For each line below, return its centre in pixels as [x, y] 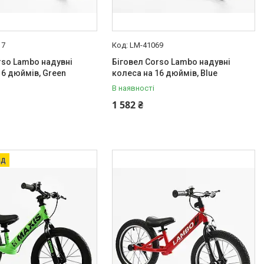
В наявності [133, 88]
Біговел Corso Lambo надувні [171, 62]
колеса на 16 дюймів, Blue [165, 73]
